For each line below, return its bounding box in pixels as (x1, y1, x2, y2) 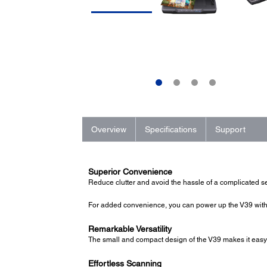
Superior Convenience (88, 166, 172, 176)
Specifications (144, 124, 197, 134)
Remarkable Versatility (88, 223, 172, 234)
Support (215, 124, 246, 134)
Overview (91, 124, 126, 134)
